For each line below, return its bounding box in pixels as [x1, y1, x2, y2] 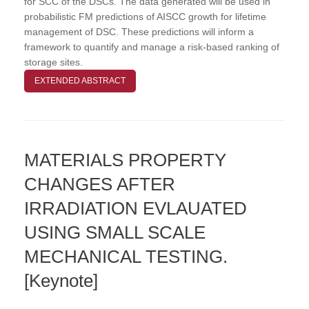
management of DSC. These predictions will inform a [24, 26, 254, 37]
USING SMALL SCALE [24, 221, 206, 243]
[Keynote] [24, 270, 98, 291]
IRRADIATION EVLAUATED [24, 197, 247, 219]
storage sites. [24, 56, 83, 68]
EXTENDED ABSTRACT [34, 75, 126, 86]
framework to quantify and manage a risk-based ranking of [24, 41, 279, 52]
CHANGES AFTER [24, 173, 175, 195]
